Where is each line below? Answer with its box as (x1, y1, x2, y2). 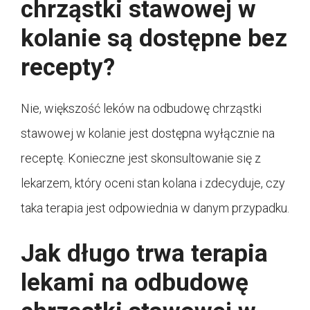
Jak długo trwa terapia (21, 239, 268, 268)
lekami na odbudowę (21, 268, 248, 297)
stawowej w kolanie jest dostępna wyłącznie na (21, 125, 275, 140)
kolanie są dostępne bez (21, 24, 287, 53)
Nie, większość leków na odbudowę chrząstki (21, 100, 262, 116)
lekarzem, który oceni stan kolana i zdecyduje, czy (21, 175, 285, 190)
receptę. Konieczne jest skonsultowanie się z (21, 150, 261, 165)
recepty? (21, 53, 115, 82)
